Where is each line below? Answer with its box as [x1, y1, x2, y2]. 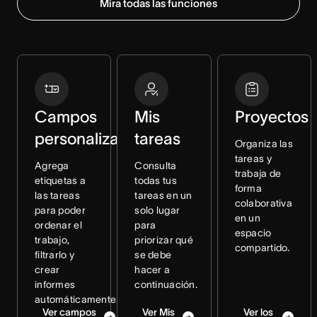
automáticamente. [35, 294, 119, 306]
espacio [234, 227, 272, 239]
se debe [134, 249, 172, 261]
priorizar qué [134, 234, 193, 246]
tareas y [234, 153, 272, 165]
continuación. [134, 279, 197, 291]
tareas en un [134, 190, 192, 202]
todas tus [134, 175, 177, 187]
